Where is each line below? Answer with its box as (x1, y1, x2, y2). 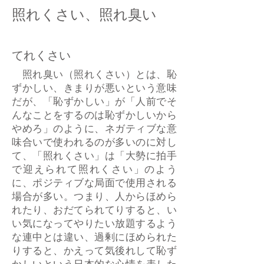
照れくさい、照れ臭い (12, 6, 157, 22)
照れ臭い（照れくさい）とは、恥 (12, 67, 177, 85)
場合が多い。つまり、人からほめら (12, 189, 177, 207)
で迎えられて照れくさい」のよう (12, 162, 177, 180)
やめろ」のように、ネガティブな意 (12, 121, 177, 139)
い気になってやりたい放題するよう (12, 216, 177, 234)
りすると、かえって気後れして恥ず (12, 243, 177, 261)
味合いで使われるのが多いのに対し (12, 135, 177, 153)
